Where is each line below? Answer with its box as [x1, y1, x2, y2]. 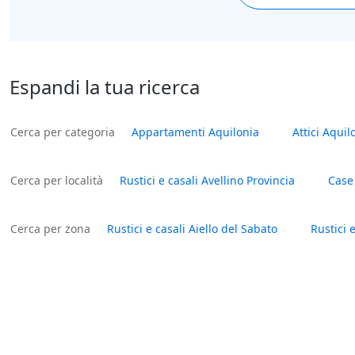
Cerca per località [10, 173, 103, 189]
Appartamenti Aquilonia [132, 124, 259, 140]
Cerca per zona [10, 221, 90, 237]
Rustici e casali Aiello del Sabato [107, 221, 277, 237]
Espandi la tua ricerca [10, 74, 200, 101]
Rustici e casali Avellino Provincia [120, 173, 295, 189]
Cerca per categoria [10, 124, 115, 140]
